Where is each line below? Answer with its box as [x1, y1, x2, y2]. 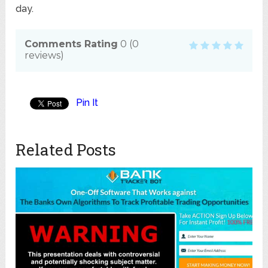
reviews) [25, 50, 65, 62]
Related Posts [16, 139, 117, 160]
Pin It [76, 97, 99, 109]
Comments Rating [25, 38, 118, 50]
